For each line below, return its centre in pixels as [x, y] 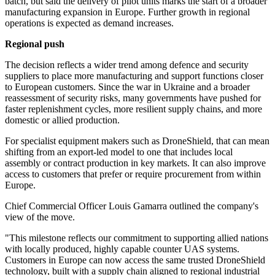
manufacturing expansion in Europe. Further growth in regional [127, 12]
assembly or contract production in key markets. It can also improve [135, 163]
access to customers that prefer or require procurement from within [133, 174]
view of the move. [40, 217]
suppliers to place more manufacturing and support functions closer [134, 76]
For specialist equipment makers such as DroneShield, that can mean [137, 141]
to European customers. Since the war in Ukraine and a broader [127, 87]
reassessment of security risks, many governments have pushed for [133, 98]
